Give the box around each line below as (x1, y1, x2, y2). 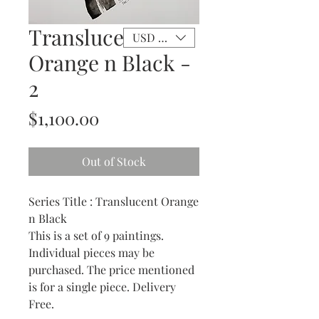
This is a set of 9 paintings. (28, 228, 164, 243)
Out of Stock (82, 154, 146, 169)
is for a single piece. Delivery (28, 279, 176, 294)
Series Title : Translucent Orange (28, 194, 199, 209)
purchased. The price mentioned (28, 262, 194, 277)
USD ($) (132, 30, 171, 45)
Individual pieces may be (28, 245, 155, 260)
